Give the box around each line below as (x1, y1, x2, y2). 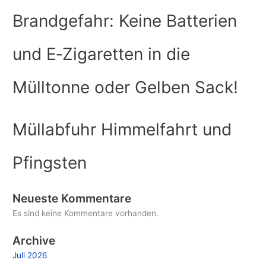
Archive (12, 233, 56, 248)
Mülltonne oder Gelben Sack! (12, 77, 239, 98)
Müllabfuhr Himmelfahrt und (12, 119, 232, 140)
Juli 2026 (12, 250, 48, 260)
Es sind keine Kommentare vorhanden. (12, 208, 159, 218)
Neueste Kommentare (12, 191, 132, 205)
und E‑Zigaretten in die (12, 44, 191, 65)
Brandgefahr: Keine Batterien (12, 11, 237, 31)
